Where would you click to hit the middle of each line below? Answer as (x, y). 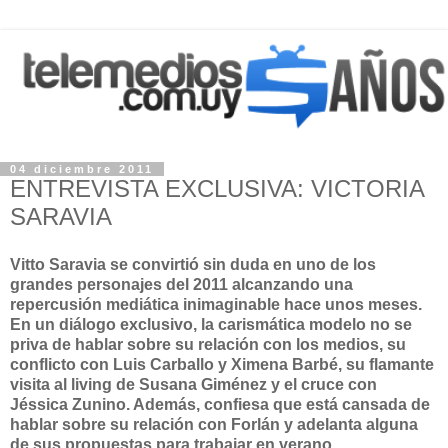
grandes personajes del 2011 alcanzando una (181, 284)
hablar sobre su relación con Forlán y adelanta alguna (214, 424)
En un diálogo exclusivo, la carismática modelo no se (211, 324)
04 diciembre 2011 (82, 169)
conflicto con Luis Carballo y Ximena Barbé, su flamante (222, 364)
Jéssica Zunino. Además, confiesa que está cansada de (220, 404)
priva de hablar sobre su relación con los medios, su (208, 344)
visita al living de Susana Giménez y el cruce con (193, 384)
